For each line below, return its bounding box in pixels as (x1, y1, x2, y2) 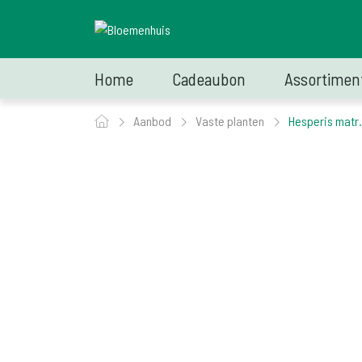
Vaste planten (196, 113, 267, 128)
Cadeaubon (172, 69, 246, 89)
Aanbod (133, 113, 174, 128)
